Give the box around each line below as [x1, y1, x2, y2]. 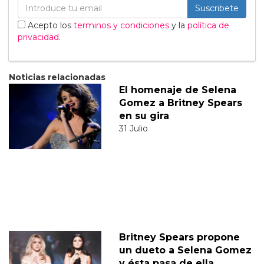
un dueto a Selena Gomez [118, 245, 252, 256]
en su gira [118, 110, 169, 122]
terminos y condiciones [74, 20, 169, 31]
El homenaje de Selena [118, 84, 236, 96]
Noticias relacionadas [9, 72, 105, 83]
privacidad [18, 32, 59, 43]
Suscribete [195, 3, 239, 14]
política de [187, 20, 229, 31]
